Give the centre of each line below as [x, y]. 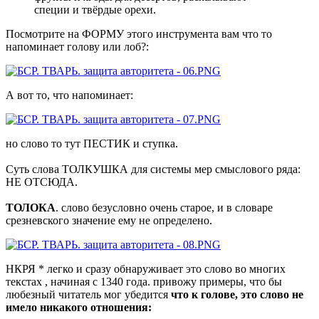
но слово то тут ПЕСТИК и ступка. [92, 143]
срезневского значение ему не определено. [109, 220]
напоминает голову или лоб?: [77, 46]
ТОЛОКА [31, 207]
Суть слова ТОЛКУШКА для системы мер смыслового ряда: [153, 169]
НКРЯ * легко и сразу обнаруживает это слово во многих [146, 268]
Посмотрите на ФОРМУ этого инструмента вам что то [139, 33]
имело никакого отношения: [79, 307]
